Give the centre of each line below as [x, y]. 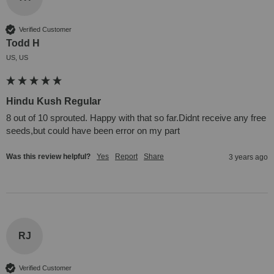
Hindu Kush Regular [54, 102]
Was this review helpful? [48, 157]
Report [126, 157]
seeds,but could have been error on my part [93, 131]
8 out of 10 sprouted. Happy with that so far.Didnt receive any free [136, 118]
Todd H [23, 43]
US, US [17, 58]
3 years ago [248, 157]
